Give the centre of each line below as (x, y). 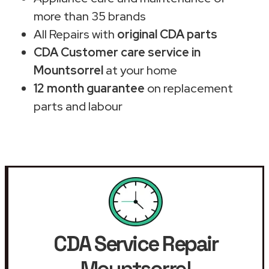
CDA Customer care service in (117, 52)
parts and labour (78, 106)
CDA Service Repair (135, 243)
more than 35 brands (90, 16)
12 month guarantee (89, 88)
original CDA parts (167, 34)
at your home (140, 70)
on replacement (189, 88)
